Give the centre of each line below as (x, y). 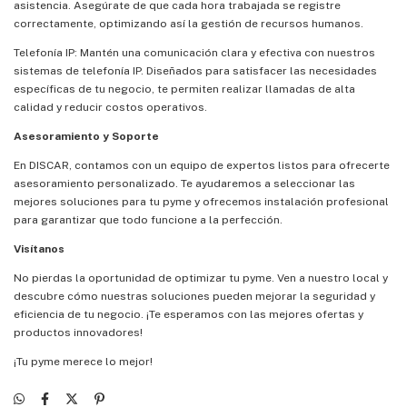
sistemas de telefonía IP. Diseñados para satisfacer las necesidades (195, 70)
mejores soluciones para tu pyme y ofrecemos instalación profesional (201, 201)
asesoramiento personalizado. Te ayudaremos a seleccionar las (184, 183)
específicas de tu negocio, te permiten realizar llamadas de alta (184, 89)
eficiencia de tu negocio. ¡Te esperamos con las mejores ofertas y (189, 314)
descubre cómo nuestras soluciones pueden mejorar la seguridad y (194, 296)
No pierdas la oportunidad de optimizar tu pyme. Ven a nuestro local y (201, 278)
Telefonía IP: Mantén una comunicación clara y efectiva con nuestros (194, 52)
